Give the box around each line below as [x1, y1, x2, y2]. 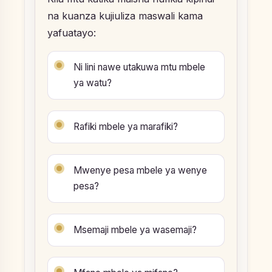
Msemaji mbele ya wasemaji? [73, 223, 197, 236]
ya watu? [73, 77, 112, 89]
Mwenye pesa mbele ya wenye [73, 164, 207, 176]
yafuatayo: [47, 27, 96, 39]
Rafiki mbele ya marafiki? [73, 121, 178, 133]
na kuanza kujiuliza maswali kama [47, 10, 203, 22]
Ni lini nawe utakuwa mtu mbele [73, 61, 205, 73]
